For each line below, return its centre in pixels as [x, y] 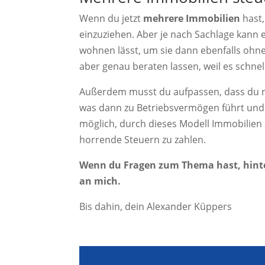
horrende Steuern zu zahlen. [143, 139]
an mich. [100, 181]
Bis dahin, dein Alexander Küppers [156, 206]
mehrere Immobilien [192, 18]
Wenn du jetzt [112, 18]
